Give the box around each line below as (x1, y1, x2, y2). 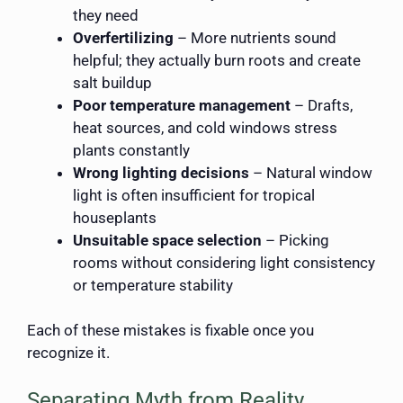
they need (73, 5, 139, 24)
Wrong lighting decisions (73, 163, 249, 182)
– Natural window (249, 163, 372, 182)
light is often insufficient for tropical (73, 185, 315, 204)
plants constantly (73, 140, 190, 159)
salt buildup (73, 73, 152, 92)
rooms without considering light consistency (73, 253, 375, 272)
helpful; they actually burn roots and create (73, 50, 361, 69)
